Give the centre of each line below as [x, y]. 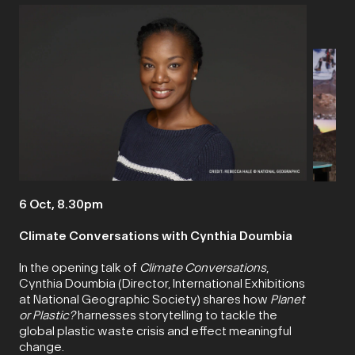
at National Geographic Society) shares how [145, 299]
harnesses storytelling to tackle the [176, 315]
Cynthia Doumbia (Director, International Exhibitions [162, 283]
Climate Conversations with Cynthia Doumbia [156, 236]
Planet [288, 299]
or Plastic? [47, 315]
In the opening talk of [79, 267]
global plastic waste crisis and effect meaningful [155, 331]
